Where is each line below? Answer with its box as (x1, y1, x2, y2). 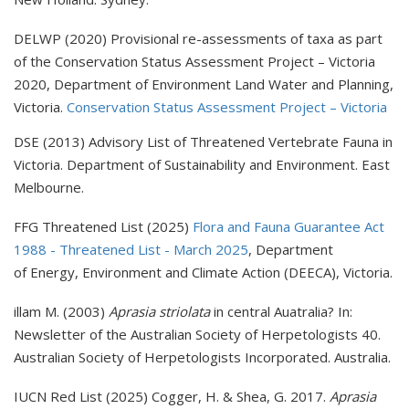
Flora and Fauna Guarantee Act (193, 217, 384, 236)
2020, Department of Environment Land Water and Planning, (14, 75, 393, 94)
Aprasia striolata (109, 302, 210, 321)
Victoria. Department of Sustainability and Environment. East (14, 155, 390, 174)
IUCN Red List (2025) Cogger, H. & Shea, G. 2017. (14, 387, 330, 406)
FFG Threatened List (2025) (14, 217, 193, 236)
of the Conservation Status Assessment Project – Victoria (14, 52, 375, 71)
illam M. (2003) (14, 302, 109, 321)
